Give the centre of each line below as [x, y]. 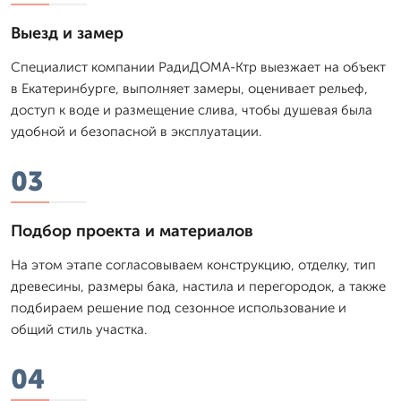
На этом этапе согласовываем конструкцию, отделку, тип [193, 264]
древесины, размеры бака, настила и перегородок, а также [198, 286]
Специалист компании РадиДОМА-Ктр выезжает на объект [198, 67]
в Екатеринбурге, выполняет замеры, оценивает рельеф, [189, 88]
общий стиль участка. [79, 329]
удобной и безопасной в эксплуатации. [136, 131]
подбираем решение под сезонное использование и [179, 307]
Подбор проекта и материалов [132, 230]
